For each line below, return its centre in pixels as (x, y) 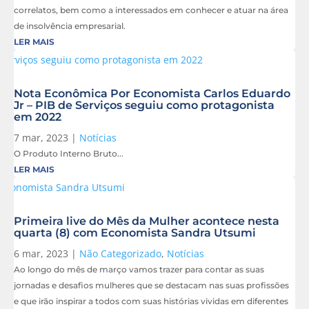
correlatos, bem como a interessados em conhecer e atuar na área (151, 10)
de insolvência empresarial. (70, 26)
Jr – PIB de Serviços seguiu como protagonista (144, 106)
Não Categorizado (120, 254)
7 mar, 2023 (41, 138)
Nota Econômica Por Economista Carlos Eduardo (152, 94)
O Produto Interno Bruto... (69, 154)
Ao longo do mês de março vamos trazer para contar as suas (139, 270)
